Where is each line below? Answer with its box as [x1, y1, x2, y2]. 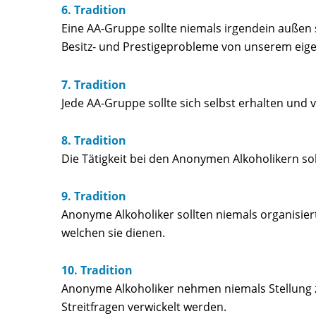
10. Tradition [61, 262, 133, 279]
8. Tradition [61, 132, 126, 148]
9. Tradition [61, 188, 126, 205]
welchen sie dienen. [61, 225, 165, 241]
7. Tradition [61, 76, 126, 92]
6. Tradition [61, 2, 126, 18]
